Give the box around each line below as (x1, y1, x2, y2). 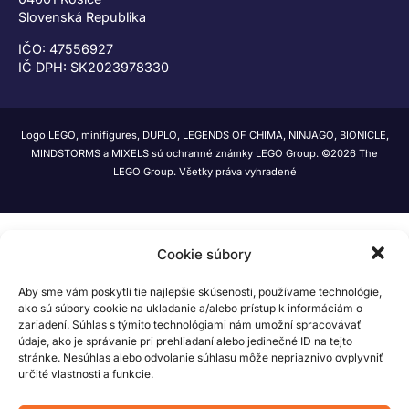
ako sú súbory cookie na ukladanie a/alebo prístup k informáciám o (18, 301, 362, 315)
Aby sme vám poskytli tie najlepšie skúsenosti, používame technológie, (18, 285, 382, 299)
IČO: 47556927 (18, 40, 113, 57)
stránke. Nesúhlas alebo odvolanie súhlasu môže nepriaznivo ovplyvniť (18, 351, 383, 364)
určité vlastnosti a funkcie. (18, 367, 153, 381)
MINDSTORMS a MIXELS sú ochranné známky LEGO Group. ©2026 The (31, 147, 378, 161)
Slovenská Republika (18, 9, 146, 26)
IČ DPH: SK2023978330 (18, 58, 169, 75)
